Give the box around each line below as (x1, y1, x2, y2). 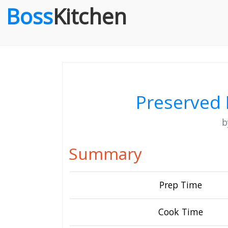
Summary (69, 142, 142, 164)
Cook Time (158, 206, 203, 218)
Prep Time (159, 179, 202, 191)
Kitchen (53, 2, 127, 31)
